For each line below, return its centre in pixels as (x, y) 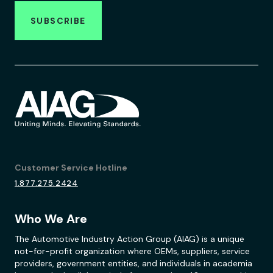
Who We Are (51, 219)
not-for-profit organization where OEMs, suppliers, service (132, 251)
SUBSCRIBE (58, 21)
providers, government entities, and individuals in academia (133, 264)
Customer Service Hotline (71, 168)
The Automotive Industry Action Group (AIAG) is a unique (129, 239)
